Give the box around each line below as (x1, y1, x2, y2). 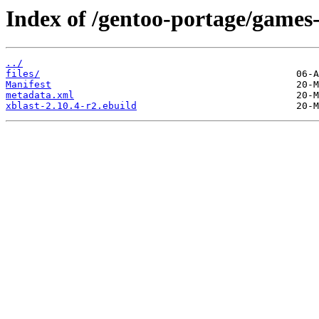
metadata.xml (6, 90, 74, 101)
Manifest (6, 79, 51, 90)
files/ (6, 68, 40, 80)
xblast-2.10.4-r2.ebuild (6, 100, 137, 112)
